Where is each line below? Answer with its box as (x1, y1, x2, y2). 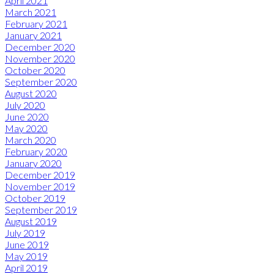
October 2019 (5, 191, 65, 204)
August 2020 (5, 87, 57, 99)
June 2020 (5, 110, 49, 122)
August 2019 (5, 215, 57, 227)
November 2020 (5, 52, 75, 64)
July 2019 (5, 226, 45, 239)
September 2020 (5, 75, 77, 87)
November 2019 (5, 180, 75, 192)
